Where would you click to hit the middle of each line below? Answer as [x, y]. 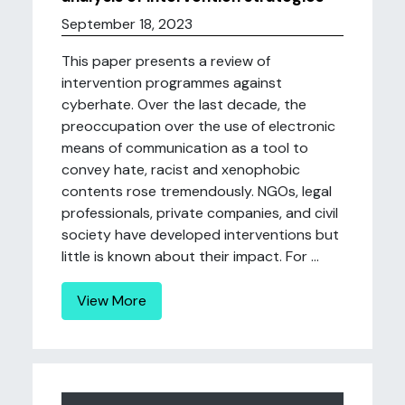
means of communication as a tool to [185, 148]
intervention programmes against [172, 83]
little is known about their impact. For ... [190, 256]
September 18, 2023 [127, 24]
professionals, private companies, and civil [200, 213]
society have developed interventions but [200, 235]
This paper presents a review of [166, 61]
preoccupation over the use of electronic [198, 126]
